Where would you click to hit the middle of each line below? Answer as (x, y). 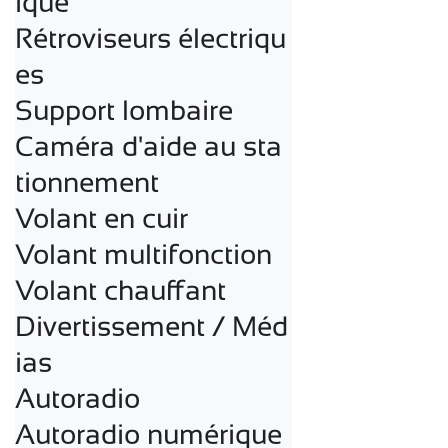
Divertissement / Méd (151, 326)
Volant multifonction (143, 254)
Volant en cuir (101, 218)
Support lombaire (124, 110)
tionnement (87, 182)
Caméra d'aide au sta (148, 146)
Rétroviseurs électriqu (150, 38)
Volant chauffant (120, 290)
